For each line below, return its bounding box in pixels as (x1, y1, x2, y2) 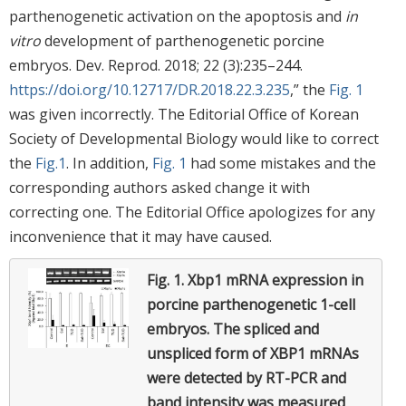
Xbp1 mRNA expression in (188, 270, 363, 291)
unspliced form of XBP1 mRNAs (147, 343, 359, 364)
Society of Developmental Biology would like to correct (9, 129, 379, 150)
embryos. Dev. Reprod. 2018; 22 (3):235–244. (9, 55, 303, 76)
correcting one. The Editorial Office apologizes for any (9, 202, 375, 223)
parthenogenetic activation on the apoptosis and (9, 6, 345, 27)
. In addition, (66, 153, 152, 174)
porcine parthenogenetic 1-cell (147, 295, 355, 315)
